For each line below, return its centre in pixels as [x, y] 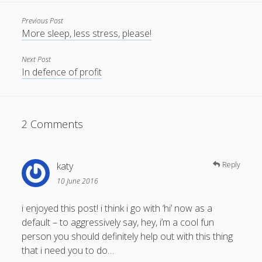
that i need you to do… [68, 251]
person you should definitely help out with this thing [127, 237]
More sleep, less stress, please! [87, 34]
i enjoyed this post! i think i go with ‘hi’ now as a [117, 208]
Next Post [37, 60]
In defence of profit [62, 72]
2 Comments [53, 124]
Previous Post [43, 21]
